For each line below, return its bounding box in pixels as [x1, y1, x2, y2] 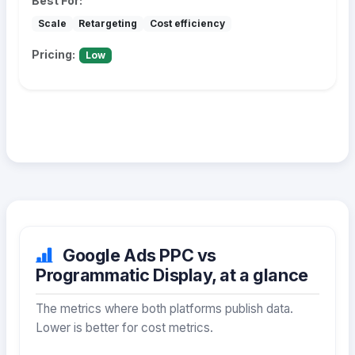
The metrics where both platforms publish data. [36, 300, 293, 316]
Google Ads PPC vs [59, 244, 216, 265]
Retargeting [78, 17, 138, 29]
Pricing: [32, 47, 75, 61]
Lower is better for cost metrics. [36, 319, 213, 335]
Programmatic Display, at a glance [36, 264, 308, 285]
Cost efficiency [149, 17, 225, 29]
